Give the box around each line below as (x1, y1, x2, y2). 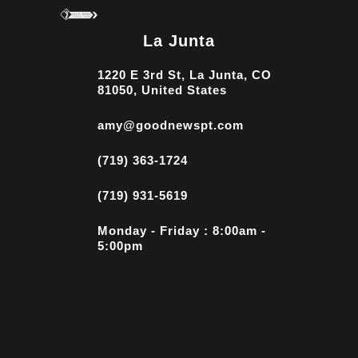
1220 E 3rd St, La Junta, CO (97, 68, 272, 82)
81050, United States (97, 83, 227, 97)
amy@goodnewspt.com (97, 118, 244, 133)
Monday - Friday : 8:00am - (97, 224, 266, 238)
